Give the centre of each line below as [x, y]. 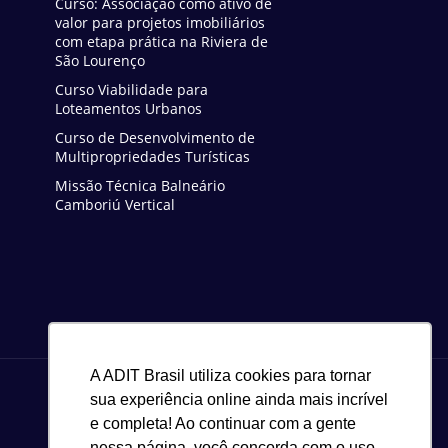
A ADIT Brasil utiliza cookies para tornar [230, 376]
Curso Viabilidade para [131, 90]
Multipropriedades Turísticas [152, 157]
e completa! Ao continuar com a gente [223, 424]
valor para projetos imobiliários [159, 23]
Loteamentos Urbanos [128, 109]
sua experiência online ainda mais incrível [239, 400]
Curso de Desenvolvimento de [154, 138]
